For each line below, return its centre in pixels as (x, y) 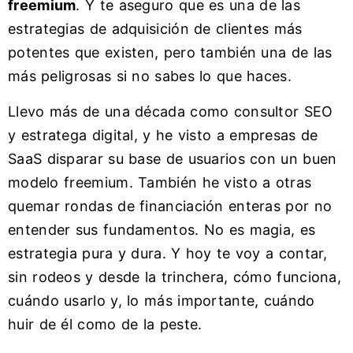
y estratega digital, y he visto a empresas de (163, 135)
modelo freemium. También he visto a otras (160, 182)
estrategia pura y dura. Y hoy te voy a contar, (168, 253)
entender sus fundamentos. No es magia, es (162, 229)
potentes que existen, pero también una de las (170, 53)
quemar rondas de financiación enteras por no (170, 206)
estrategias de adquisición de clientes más (155, 29)
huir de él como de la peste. (105, 324)
